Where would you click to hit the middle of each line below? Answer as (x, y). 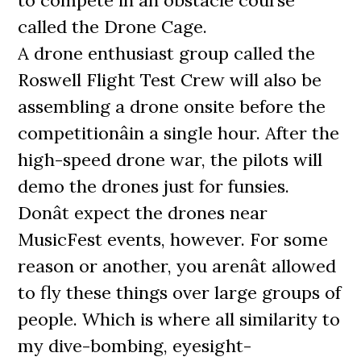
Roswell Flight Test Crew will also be (170, 80)
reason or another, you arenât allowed (177, 266)
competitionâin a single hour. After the (179, 133)
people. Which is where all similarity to (179, 319)
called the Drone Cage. (115, 27)
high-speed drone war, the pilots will (170, 160)
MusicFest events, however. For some (173, 239)
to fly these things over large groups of (180, 293)
